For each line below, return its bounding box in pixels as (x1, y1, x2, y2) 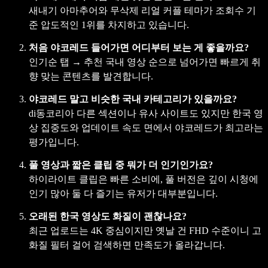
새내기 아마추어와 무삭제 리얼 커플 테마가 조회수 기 (29, 5, 256, 16)
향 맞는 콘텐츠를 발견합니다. (29, 71, 153, 81)
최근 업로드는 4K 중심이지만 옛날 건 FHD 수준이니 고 (29, 225, 261, 236)
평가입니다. (29, 136, 79, 147)
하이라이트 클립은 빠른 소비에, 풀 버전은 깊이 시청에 (29, 173, 258, 184)
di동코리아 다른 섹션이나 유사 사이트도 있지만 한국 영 (29, 108, 263, 118)
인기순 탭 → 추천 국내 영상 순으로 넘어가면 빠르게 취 (29, 56, 261, 67)
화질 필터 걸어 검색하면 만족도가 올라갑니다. (29, 239, 225, 250)
